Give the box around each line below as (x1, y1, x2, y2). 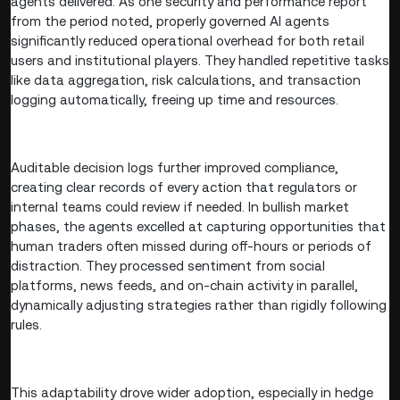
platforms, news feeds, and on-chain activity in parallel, (11, 277, 358, 293)
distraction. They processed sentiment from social (11, 257, 325, 273)
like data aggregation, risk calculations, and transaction (11, 71, 361, 87)
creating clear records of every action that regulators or (11, 179, 357, 195)
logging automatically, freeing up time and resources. (11, 91, 342, 107)
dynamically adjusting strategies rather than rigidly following (11, 296, 387, 312)
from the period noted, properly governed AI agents (11, 12, 329, 29)
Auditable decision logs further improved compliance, (11, 159, 338, 175)
